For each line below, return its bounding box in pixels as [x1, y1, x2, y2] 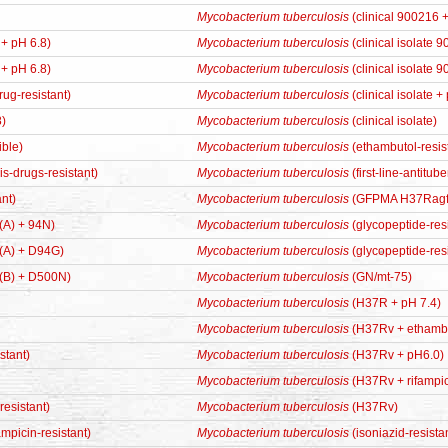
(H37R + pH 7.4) [349, 296, 441, 310]
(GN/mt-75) [349, 270, 412, 284]
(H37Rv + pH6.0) [349, 348, 444, 362]
